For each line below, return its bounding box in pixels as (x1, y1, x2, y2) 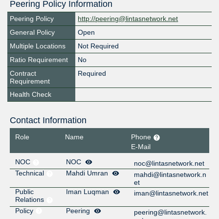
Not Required (78, 42, 119, 50)
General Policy (10, 28, 55, 37)
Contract (10, 69, 36, 78)
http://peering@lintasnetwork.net (78, 15, 178, 23)
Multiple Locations (10, 42, 66, 50)
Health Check (10, 90, 51, 99)
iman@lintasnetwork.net (134, 189, 209, 197)
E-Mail (131, 142, 151, 151)
